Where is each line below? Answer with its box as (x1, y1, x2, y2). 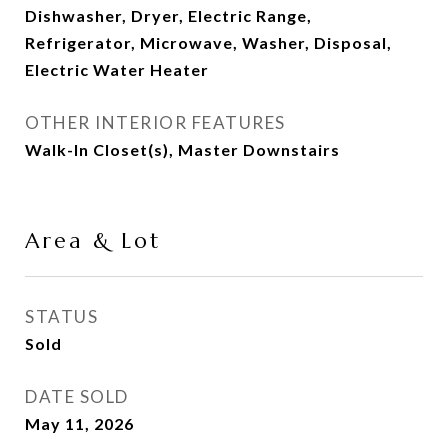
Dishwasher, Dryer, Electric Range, (25, 6, 312, 25)
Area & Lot (25, 228, 161, 254)
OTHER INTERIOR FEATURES (25, 112, 286, 133)
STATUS (25, 306, 98, 327)
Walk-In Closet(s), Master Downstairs (25, 140, 340, 159)
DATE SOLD (25, 386, 129, 407)
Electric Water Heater (25, 60, 209, 79)
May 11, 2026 (25, 414, 134, 433)
